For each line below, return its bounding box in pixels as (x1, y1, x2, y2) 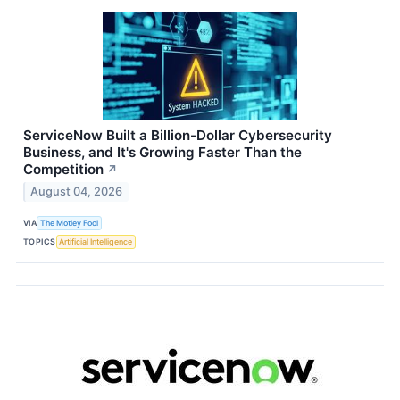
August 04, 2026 (30, 185, 123, 199)
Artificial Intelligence (59, 236, 133, 246)
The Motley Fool (40, 217, 99, 228)
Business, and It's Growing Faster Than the (23, 143, 302, 161)
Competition (23, 160, 104, 178)
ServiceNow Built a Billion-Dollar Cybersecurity (23, 126, 332, 144)
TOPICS (23, 236, 56, 246)
